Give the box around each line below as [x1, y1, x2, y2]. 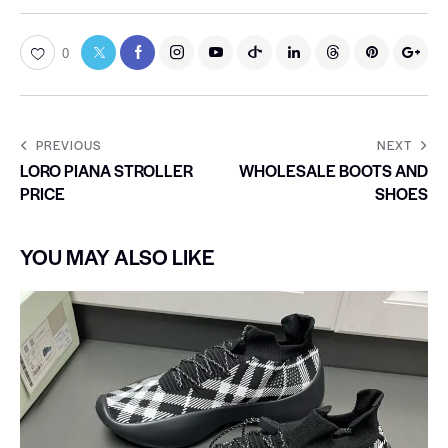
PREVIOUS [36, 135, 101, 154]
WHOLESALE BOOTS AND [239, 158, 428, 182]
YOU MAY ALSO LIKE [20, 241, 215, 271]
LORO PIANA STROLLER [20, 158, 193, 182]
